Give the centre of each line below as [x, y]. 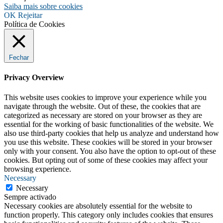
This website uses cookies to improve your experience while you [105, 97]
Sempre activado [30, 197]
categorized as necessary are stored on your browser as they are [103, 115]
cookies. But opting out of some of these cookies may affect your [106, 160]
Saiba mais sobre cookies [43, 6]
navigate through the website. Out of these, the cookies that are [102, 106]
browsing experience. [38, 169]
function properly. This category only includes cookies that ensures [109, 215]
